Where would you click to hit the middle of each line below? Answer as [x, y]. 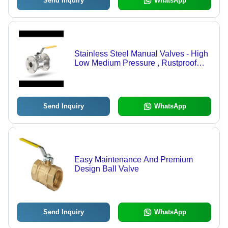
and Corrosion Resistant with [126, 72]
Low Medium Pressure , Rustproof [135, 63]
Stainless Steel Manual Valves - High [141, 54]
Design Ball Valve [106, 169]
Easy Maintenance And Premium [133, 160]
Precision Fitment [106, 81]
